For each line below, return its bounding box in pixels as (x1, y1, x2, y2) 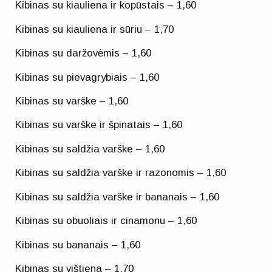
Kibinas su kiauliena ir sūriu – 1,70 (15, 23, 174, 35)
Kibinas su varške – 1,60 (15, 95, 129, 107)
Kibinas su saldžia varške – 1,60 (15, 143, 165, 155)
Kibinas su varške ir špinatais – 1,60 (15, 119, 183, 131)
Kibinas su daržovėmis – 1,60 (15, 47, 152, 59)
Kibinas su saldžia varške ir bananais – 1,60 (15, 191, 220, 203)
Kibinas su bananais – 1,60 (15, 239, 141, 251)
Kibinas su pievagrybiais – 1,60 (15, 71, 160, 83)
